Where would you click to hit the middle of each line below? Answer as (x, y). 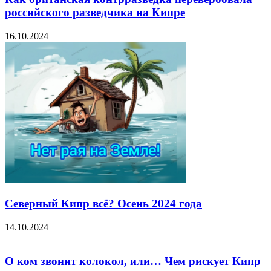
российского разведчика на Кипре (95, 13)
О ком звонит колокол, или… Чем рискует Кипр (133, 261)
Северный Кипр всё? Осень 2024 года (103, 203)
